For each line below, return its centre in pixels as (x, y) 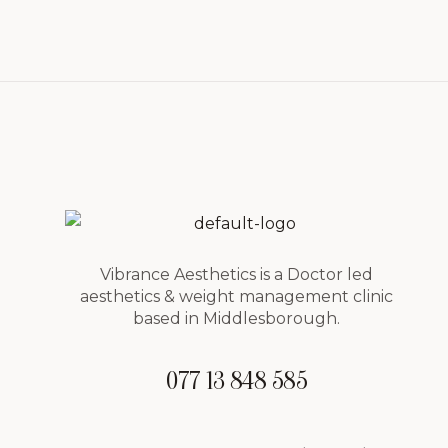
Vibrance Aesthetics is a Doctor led (237, 274)
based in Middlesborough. (237, 318)
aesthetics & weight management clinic (237, 296)
